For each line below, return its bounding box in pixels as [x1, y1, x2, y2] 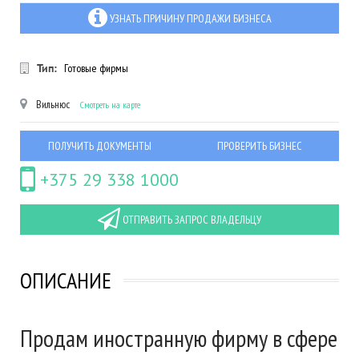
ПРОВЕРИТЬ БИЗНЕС [216, 139, 302, 153]
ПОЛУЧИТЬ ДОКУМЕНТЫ [48, 139, 151, 153]
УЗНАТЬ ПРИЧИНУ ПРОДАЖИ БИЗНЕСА [109, 11, 272, 26]
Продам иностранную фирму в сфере [20, 322, 337, 353]
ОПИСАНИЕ [20, 265, 111, 295]
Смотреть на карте [80, 99, 140, 111]
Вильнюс [36, 97, 70, 111]
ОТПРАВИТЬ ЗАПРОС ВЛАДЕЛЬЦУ [120, 212, 261, 227]
